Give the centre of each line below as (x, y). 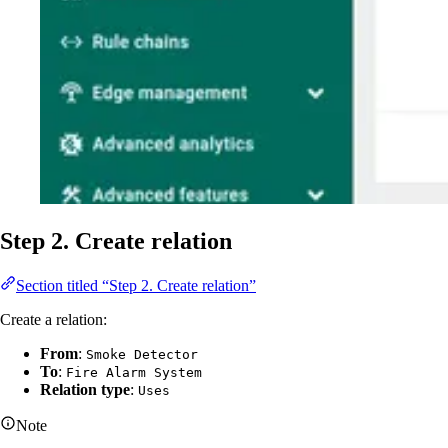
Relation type (85, 389)
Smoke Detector (142, 354)
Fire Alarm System (134, 372)
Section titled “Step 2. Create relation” (136, 285)
